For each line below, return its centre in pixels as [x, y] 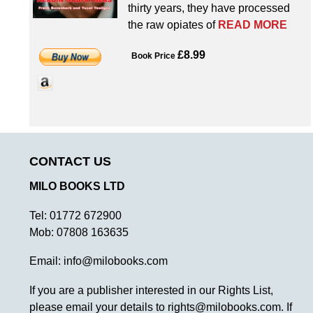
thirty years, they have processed [209, 8]
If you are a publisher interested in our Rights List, [151, 290]
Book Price [153, 56]
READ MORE [252, 25]
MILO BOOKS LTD [77, 187]
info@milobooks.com [116, 261]
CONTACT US [70, 162]
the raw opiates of [173, 25]
